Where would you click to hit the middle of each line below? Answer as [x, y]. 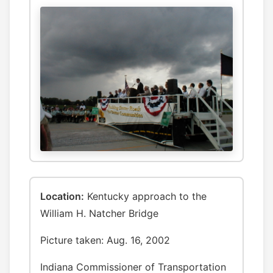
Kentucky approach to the [145, 197]
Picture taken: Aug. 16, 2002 [105, 240]
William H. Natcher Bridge [99, 214]
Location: [62, 197]
